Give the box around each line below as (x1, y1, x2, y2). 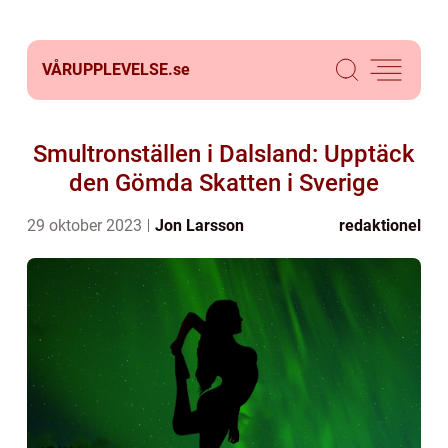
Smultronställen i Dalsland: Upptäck (33, 140, 415, 168)
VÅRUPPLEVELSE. (42, 60, 173, 79)
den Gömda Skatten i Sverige (69, 169, 379, 197)
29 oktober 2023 (27, 216, 146, 235)
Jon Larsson (155, 216, 244, 235)
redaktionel (339, 216, 421, 235)
